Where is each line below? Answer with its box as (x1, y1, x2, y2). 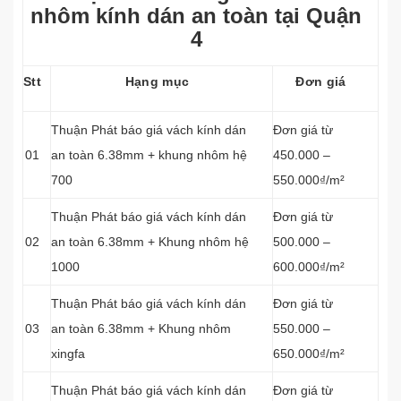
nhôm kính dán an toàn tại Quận (30, 4, 362, 28)
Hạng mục (124, 74, 190, 89)
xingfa (51, 346, 89, 361)
